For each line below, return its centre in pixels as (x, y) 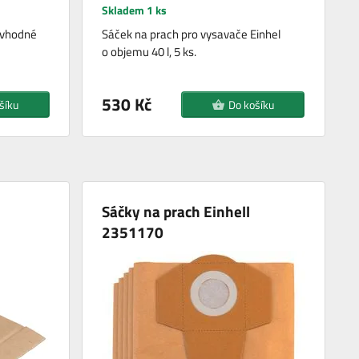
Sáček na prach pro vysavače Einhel (192, 34)
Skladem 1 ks (135, 10)
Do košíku (251, 105)
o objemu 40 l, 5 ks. (149, 52)
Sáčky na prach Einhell (176, 212)
